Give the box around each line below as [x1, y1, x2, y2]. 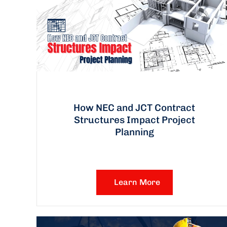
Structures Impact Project [73, 114, 195, 126]
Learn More [113, 177, 160, 187]
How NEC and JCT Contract [73, 102, 196, 114]
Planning [115, 126, 154, 138]
